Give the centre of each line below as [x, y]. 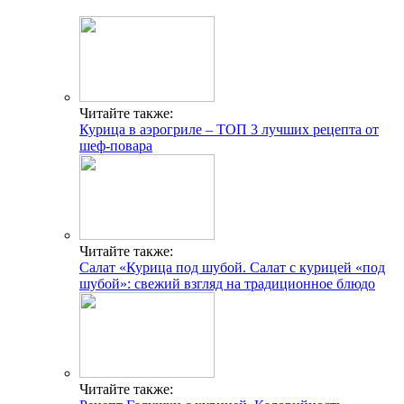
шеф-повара [116, 146]
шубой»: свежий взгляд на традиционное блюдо [227, 284]
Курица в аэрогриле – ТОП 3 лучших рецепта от [229, 130]
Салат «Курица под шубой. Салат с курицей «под [232, 268]
